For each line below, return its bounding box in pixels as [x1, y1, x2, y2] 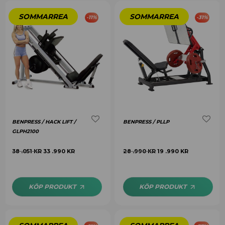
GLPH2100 [12, 128, 39, 135]
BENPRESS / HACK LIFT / [12, 118, 76, 125]
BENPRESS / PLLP [123, 118, 169, 125]
